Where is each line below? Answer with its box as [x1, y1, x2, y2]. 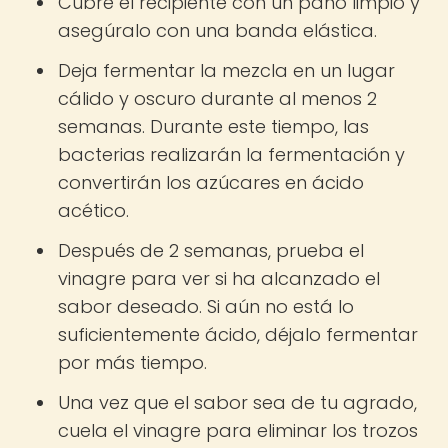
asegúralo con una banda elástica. [58, 18, 377, 43]
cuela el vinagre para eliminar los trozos [58, 418, 418, 443]
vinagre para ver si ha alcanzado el [58, 266, 380, 291]
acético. [58, 198, 129, 223]
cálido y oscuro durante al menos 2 [58, 86, 377, 111]
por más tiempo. [58, 350, 207, 375]
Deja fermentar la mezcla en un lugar [58, 58, 395, 83]
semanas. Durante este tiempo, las [58, 114, 369, 139]
